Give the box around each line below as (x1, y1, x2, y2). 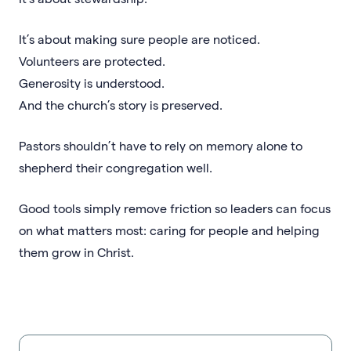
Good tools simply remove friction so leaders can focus (19, 200, 331, 215)
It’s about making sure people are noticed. (19, 31, 260, 46)
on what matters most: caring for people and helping (19, 222, 320, 237)
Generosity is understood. (19, 74, 165, 90)
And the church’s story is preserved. (19, 96, 223, 112)
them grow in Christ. (19, 244, 134, 259)
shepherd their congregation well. (19, 159, 212, 175)
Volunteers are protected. (19, 52, 165, 68)
